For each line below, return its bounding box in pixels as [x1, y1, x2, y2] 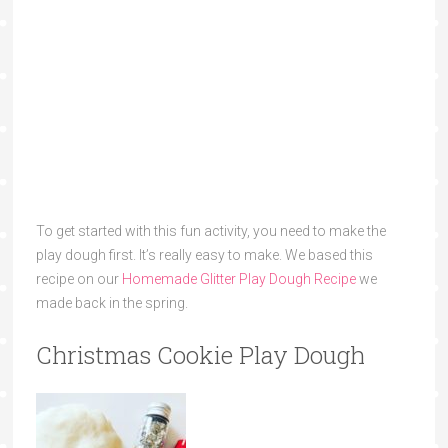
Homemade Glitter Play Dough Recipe [121, 271, 356, 288]
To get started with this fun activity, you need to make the [35, 223, 386, 240]
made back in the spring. [35, 295, 188, 312]
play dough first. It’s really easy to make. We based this [35, 247, 373, 264]
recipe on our [35, 271, 122, 288]
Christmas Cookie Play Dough [35, 339, 365, 372]
